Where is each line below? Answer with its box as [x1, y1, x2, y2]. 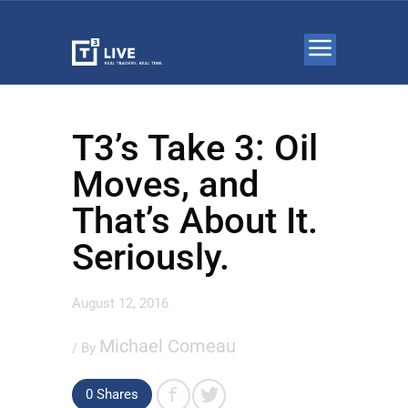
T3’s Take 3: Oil [72, 127, 318, 169]
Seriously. [72, 236, 229, 279]
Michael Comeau [99, 335, 236, 357]
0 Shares [86, 386, 138, 403]
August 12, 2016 [72, 295, 168, 311]
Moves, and [72, 163, 260, 206]
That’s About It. [72, 199, 318, 242]
